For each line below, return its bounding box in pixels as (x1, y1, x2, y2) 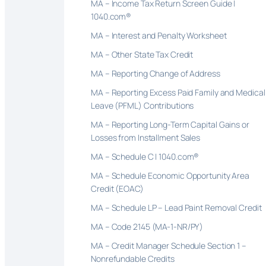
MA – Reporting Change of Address (91, 67, 220, 79)
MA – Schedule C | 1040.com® (91, 150, 199, 162)
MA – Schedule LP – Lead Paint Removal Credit (91, 201, 262, 213)
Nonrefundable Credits (91, 252, 175, 264)
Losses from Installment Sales (91, 131, 201, 143)
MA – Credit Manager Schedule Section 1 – (91, 239, 246, 251)
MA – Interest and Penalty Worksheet (91, 29, 227, 41)
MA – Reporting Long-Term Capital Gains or (91, 118, 249, 130)
